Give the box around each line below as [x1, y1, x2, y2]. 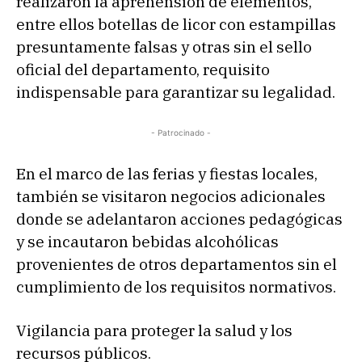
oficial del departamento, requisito [16, 60, 270, 80]
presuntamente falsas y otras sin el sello [16, 37, 312, 57]
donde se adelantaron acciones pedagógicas [16, 209, 343, 229]
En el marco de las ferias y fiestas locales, [16, 164, 318, 184]
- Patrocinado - [151, 128, 211, 138]
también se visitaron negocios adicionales [16, 187, 326, 207]
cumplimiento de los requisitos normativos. [16, 277, 336, 297]
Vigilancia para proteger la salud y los [16, 321, 293, 341]
